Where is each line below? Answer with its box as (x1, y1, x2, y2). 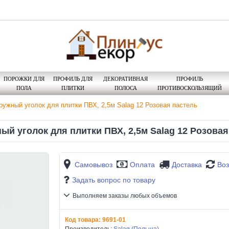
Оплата (130, 161, 155, 169)
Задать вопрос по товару (72, 176, 155, 185)
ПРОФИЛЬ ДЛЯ (53, 75, 93, 82)
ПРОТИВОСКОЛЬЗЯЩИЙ (157, 84, 222, 91)
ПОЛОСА (114, 84, 137, 91)
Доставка (172, 161, 202, 169)
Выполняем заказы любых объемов (73, 192, 177, 200)
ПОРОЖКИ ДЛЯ (3, 75, 44, 82)
